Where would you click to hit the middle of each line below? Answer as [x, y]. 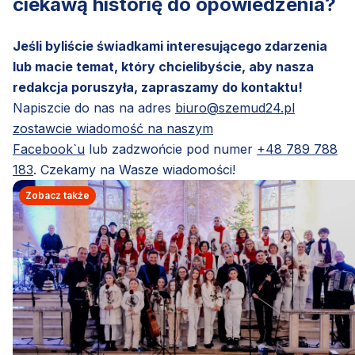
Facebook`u [49, 149]
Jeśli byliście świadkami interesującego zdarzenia [170, 46]
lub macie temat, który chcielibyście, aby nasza [163, 66]
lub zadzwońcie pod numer [171, 149]
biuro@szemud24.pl [235, 107]
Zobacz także [57, 195]
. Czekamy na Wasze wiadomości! [134, 169]
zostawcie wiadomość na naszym [113, 128]
